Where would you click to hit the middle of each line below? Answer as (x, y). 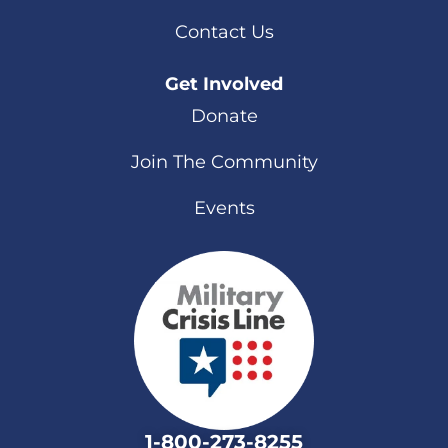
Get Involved (224, 83)
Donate (224, 115)
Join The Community (224, 161)
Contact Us (224, 31)
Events (224, 207)
